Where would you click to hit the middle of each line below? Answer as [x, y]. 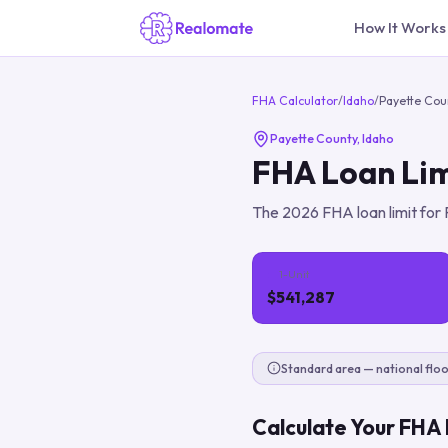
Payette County [313, 139]
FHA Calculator [295, 100]
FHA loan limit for [381, 212]
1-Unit [294, 274]
